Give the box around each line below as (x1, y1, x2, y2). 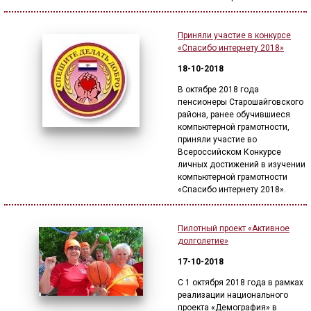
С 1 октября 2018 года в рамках (178, 278, 303, 287)
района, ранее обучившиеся (178, 110, 290, 119)
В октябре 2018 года (178, 85, 259, 94)
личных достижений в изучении (178, 160, 305, 169)
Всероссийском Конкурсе (178, 147, 281, 157)
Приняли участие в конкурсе (178, 31, 291, 40)
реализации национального (178, 290, 288, 300)
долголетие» (178, 236, 228, 246)
